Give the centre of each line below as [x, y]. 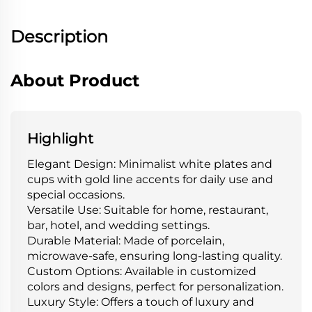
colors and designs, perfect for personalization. [155, 286]
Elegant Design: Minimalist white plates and [150, 164]
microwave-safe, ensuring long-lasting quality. [155, 256]
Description [59, 36]
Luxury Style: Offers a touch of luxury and [141, 302]
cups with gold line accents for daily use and [150, 179]
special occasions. [76, 194]
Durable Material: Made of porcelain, [126, 240]
